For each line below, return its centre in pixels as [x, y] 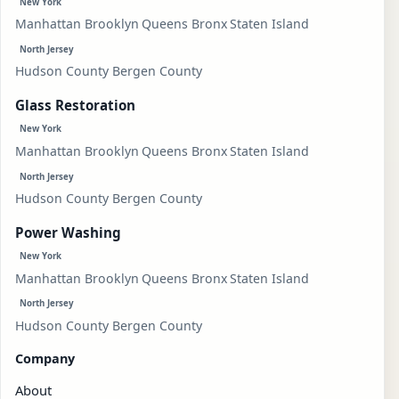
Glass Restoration [75, 106]
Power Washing [68, 232]
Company [45, 359]
